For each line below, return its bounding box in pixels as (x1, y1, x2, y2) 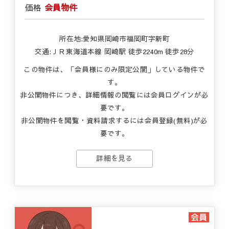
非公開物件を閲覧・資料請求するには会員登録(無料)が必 (21, 116, 208, 125)
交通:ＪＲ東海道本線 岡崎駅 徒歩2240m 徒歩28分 (34, 47, 195, 56)
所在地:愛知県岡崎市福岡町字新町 (59, 34, 170, 43)
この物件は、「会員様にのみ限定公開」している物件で (24, 64, 205, 74)
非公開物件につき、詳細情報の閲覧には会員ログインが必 (20, 90, 209, 100)
